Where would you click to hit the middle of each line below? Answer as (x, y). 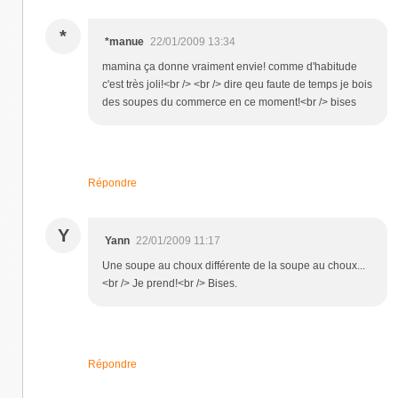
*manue (124, 41)
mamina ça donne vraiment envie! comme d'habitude (230, 66)
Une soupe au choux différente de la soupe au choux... (234, 265)
